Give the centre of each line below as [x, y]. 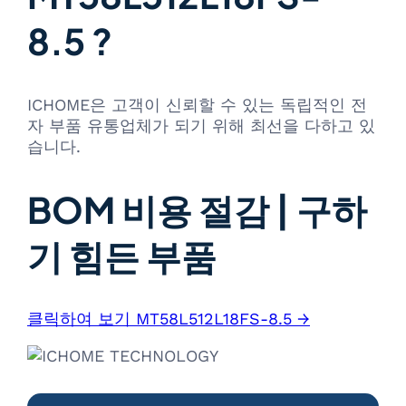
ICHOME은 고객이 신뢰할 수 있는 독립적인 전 [197, 105]
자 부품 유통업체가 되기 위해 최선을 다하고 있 [201, 126]
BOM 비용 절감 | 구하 [197, 209]
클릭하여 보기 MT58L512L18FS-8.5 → [169, 319]
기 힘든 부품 [122, 255]
